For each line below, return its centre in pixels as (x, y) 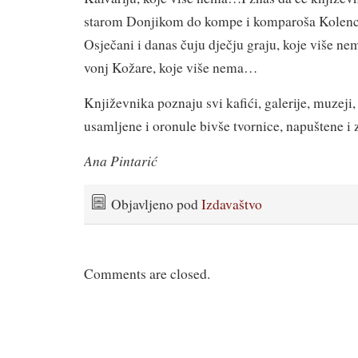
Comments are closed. (147, 274)
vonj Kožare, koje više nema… (171, 67)
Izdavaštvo (232, 204)
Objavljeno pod (156, 204)
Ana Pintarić (121, 160)
